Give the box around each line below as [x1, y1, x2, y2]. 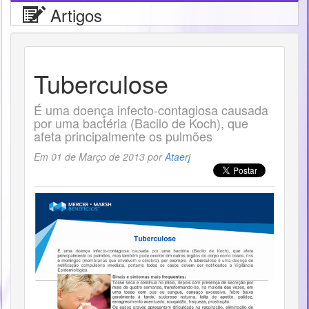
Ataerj [165, 150, 190, 163]
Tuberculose [34, 66, 168, 101]
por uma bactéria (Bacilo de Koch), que [34, 114, 248, 132]
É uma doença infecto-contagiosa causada [34, 101, 268, 119]
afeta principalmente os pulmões [34, 127, 212, 145]
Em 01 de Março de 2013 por [34, 150, 165, 163]
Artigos [46, 3, 102, 27]
